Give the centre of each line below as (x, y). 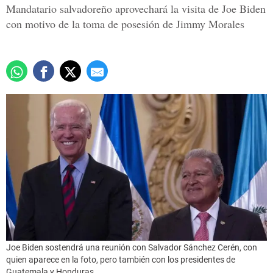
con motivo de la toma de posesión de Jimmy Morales (125, 24)
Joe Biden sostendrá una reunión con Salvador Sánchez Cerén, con (132, 248)
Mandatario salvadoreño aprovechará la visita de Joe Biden (136, 9)
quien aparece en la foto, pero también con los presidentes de (121, 260)
